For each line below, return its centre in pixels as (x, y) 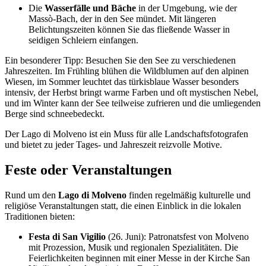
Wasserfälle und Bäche (90, 8)
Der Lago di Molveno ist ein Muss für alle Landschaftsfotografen (126, 134)
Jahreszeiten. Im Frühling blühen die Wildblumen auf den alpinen (127, 71)
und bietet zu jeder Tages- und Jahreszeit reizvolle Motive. (113, 145)
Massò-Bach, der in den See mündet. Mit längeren (122, 19)
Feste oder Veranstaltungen (88, 170)
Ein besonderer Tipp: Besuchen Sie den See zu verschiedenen (120, 61)
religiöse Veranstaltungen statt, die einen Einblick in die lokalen (123, 206)
